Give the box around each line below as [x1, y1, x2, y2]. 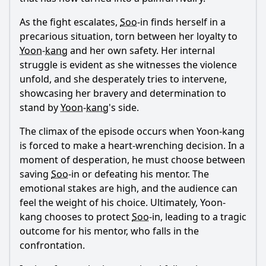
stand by [20, 101, 61, 114]
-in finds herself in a [137, 15, 226, 28]
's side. [109, 101, 139, 114]
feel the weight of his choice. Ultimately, [20, 196, 200, 209]
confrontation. [20, 239, 85, 252]
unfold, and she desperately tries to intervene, [20, 72, 227, 85]
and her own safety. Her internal [68, 44, 215, 57]
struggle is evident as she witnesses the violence [20, 58, 237, 71]
